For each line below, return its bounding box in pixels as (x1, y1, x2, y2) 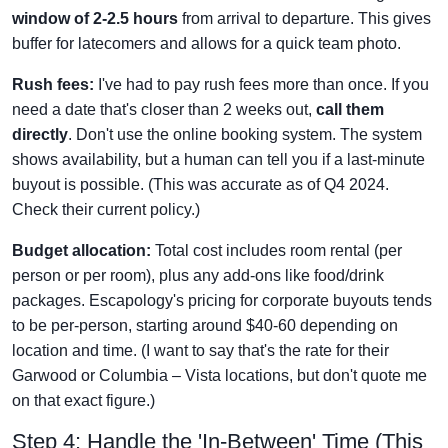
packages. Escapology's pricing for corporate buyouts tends (12, 292, 432, 309)
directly (12, 126, 68, 143)
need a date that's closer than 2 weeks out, (12, 101, 316, 118)
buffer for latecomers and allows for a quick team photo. (12, 35, 401, 52)
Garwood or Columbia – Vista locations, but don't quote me (12, 367, 427, 384)
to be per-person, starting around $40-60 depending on (12, 317, 398, 334)
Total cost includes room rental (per (151, 242, 402, 259)
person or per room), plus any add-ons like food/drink (12, 267, 384, 284)
